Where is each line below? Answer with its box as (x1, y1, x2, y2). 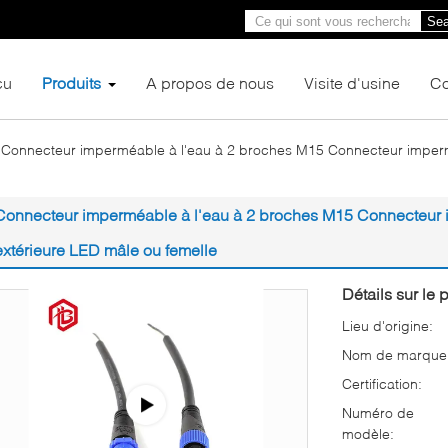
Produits (42, 72, 101, 92)
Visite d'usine (304, 72, 400, 92)
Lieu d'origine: (342, 316, 433, 334)
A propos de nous (146, 72, 274, 92)
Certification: (342, 374, 422, 392)
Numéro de (342, 403, 414, 421)
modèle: (342, 424, 394, 442)
